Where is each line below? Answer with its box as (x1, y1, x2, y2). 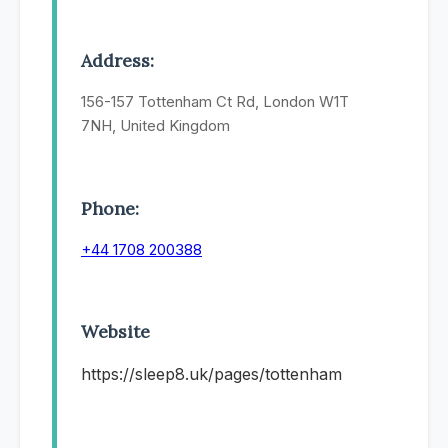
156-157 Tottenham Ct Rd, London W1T (81, 92, 349, 112)
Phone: (81, 196, 139, 220)
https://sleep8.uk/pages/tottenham (81, 364, 342, 385)
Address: (81, 49, 154, 73)
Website (81, 320, 150, 344)
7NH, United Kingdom (81, 116, 230, 136)
